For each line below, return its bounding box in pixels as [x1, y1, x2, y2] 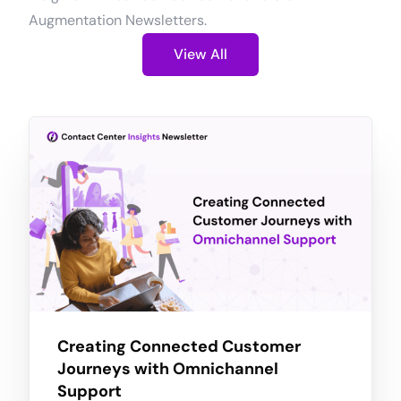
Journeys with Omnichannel [56, 357, 278, 380]
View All [174, 44, 227, 64]
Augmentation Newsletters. [29, 10, 208, 30]
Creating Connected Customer [56, 335, 301, 357]
